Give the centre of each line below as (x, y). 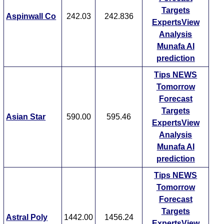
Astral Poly (27, 217)
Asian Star (26, 117)
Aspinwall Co (31, 16)
